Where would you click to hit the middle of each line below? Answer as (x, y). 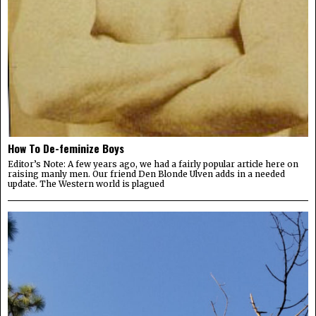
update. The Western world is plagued (86, 183)
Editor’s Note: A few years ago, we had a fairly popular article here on (153, 164)
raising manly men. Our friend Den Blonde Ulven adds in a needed (146, 174)
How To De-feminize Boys (66, 148)
